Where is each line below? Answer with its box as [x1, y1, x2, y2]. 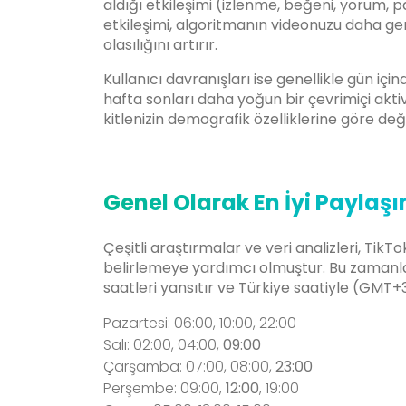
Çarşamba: [103, 356, 182, 378]
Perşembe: [103, 378, 177, 400]
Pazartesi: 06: [103, 313, 195, 334]
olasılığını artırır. [103, 34, 217, 56]
